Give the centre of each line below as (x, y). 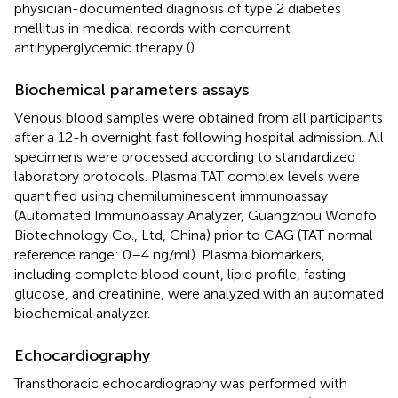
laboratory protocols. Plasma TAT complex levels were (187, 176)
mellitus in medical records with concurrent (152, 28)
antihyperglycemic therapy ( (102, 47)
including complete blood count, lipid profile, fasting (180, 274)
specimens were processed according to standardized (185, 156)
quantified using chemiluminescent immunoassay (171, 195)
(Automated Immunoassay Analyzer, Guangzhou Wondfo (195, 215)
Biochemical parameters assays (131, 89)
